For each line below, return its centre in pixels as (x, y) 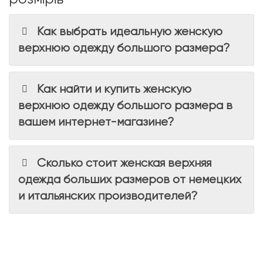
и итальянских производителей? (108, 196)
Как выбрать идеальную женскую (130, 32)
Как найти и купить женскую (114, 89)
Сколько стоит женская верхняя (124, 163)
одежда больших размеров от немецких (130, 180)
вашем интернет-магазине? (96, 122)
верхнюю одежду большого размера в (125, 106)
